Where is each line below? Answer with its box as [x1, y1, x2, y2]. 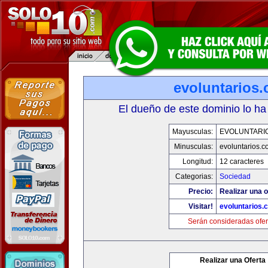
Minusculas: [173, 142, 213, 151]
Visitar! [188, 202, 213, 211]
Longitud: [182, 157, 213, 166]
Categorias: [175, 172, 213, 181]
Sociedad [219, 172, 251, 181]
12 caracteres [219, 157, 264, 166]
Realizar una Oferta [200, 256, 266, 264]
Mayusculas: [172, 127, 213, 136]
